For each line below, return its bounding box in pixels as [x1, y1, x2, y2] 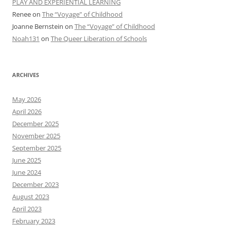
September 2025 [12, 143, 61, 153]
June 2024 [12, 168, 41, 177]
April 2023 [12, 204, 42, 214]
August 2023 [12, 192, 49, 202]
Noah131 [12, 34, 40, 44]
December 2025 [12, 119, 59, 129]
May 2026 [12, 95, 41, 104]
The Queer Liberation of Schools [51, 34, 147, 44]
